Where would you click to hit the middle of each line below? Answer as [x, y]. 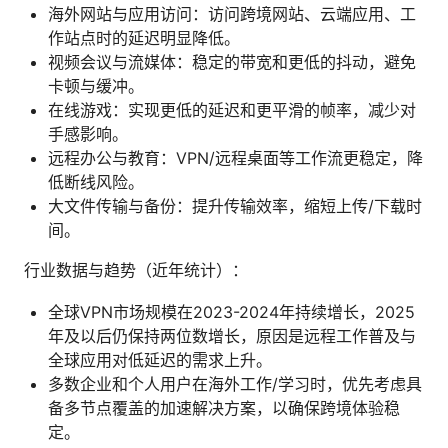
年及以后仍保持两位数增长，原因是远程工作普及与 [232, 335]
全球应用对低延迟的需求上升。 [160, 359]
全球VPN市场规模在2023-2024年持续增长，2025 [231, 311]
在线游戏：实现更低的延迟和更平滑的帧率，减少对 [232, 109]
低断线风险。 [96, 181]
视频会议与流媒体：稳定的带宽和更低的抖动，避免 [232, 61]
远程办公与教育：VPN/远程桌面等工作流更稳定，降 [235, 157]
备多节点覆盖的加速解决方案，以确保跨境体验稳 [224, 407]
